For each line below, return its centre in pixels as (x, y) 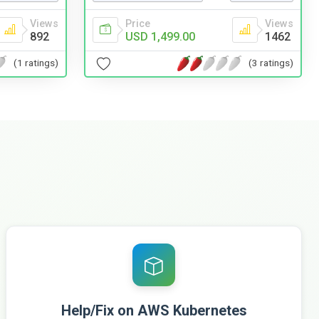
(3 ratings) (271, 63)
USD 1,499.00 (160, 36)
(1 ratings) (36, 63)
